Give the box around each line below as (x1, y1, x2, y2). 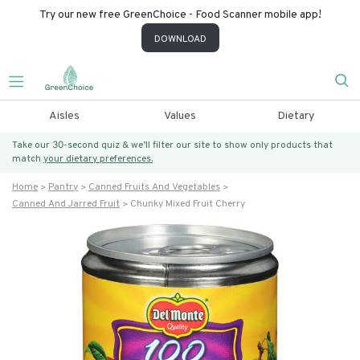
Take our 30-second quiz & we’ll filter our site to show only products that (12, 139, 333, 152)
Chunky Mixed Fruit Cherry (130, 198, 245, 211)
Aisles (48, 109, 80, 123)
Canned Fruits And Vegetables (88, 181, 220, 194)
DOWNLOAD (153, 33, 207, 46)
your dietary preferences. (43, 153, 153, 166)
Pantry (48, 181, 78, 194)
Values (163, 109, 196, 123)
